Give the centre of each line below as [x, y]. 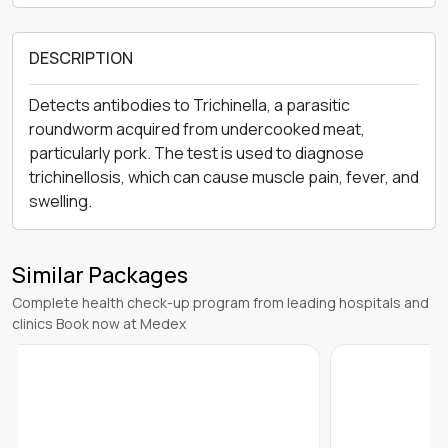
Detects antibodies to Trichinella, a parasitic [189, 105]
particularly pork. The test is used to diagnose [196, 153]
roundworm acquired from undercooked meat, [197, 129]
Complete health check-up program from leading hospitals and [220, 302]
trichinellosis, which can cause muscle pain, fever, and [224, 177]
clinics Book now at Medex [99, 323]
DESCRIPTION [81, 58]
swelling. [60, 201]
